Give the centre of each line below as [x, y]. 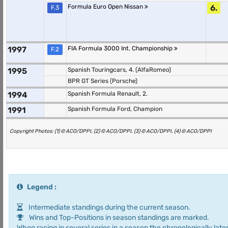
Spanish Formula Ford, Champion [115, 109]
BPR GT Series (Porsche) [103, 81]
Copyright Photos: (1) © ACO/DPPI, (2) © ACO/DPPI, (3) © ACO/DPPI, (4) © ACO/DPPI [111, 131]
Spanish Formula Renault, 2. [108, 94]
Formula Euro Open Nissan [106, 7]
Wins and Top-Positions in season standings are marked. [118, 218]
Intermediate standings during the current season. [109, 207]
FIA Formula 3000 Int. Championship [121, 48]
